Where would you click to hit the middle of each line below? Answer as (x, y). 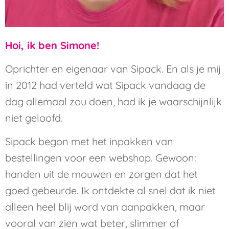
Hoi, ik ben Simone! (52, 45)
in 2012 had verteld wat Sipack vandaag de (105, 85)
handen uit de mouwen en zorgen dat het (101, 174)
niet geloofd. (34, 118)
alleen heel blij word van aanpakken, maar (105, 207)
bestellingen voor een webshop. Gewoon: (101, 158)
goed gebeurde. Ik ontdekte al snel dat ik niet (110, 191)
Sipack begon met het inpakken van (89, 142)
